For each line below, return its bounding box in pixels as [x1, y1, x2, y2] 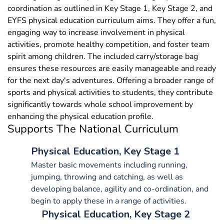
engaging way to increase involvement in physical [7, 27, 185, 38]
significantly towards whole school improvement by [7, 99, 193, 110]
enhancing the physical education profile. [7, 111, 153, 122]
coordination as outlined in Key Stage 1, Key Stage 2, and [7, 3, 212, 14]
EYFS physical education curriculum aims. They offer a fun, [7, 15, 216, 26]
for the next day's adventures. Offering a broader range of [7, 75, 213, 86]
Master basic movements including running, [31, 159, 188, 171]
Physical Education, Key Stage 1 [31, 144, 180, 158]
